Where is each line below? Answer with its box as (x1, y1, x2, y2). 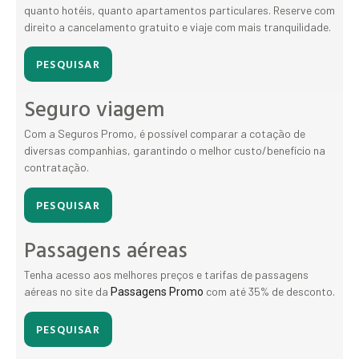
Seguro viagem (24, 92, 164, 125)
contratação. (24, 160, 89, 175)
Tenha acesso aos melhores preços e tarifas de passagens (24, 267, 309, 281)
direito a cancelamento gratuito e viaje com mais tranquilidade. (24, 20, 331, 34)
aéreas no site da (24, 284, 111, 298)
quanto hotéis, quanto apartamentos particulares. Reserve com (24, 3, 335, 18)
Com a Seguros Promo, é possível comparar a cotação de (24, 127, 305, 141)
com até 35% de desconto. (204, 284, 335, 298)
